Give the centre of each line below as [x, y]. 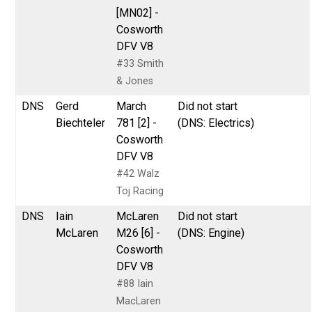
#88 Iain [135, 283]
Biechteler [81, 123]
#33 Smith [140, 63]
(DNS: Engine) [211, 233]
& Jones [135, 81]
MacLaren [139, 301]
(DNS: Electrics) [216, 123]
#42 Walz [138, 173]
